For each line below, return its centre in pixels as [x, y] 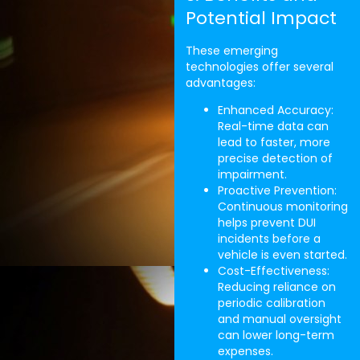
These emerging [231, 50]
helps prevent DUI [266, 223]
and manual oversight [279, 319]
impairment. [252, 174]
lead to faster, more [274, 142]
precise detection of [275, 158]
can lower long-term [276, 335]
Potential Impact [261, 18]
